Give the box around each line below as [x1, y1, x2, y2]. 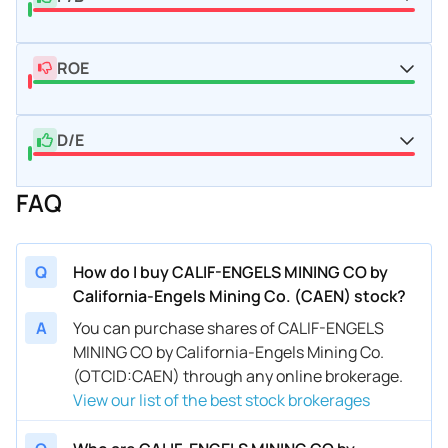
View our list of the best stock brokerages [73, 388, 370, 411]
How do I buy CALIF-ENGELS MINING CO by [73, 260, 388, 283]
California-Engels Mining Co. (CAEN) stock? [73, 284, 406, 307]
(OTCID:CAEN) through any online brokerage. [73, 364, 403, 387]
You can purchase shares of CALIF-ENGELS [73, 316, 384, 339]
